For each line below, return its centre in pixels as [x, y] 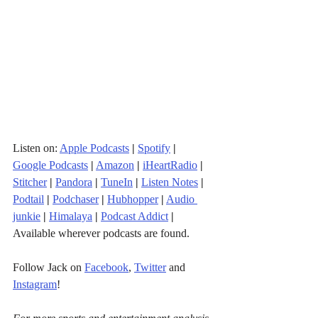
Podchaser [76, 199]
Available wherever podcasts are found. [101, 233]
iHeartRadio [170, 165]
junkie [27, 216]
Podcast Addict [135, 216]
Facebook [106, 267]
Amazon [115, 165]
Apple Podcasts [94, 148]
